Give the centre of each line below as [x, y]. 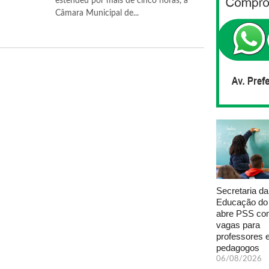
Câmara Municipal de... [97, 13]
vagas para [238, 225]
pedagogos [238, 247]
